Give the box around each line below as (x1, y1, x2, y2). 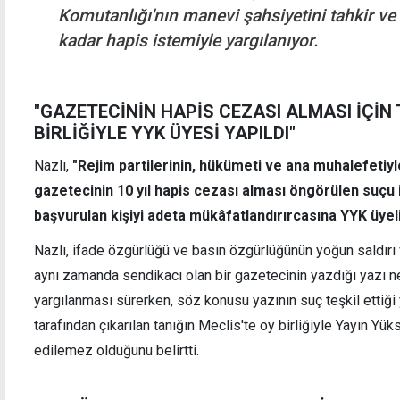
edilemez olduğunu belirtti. (34, 341, 199, 359)
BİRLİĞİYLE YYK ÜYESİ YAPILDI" (34, 121, 296, 144)
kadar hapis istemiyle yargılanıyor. (58, 29, 319, 51)
